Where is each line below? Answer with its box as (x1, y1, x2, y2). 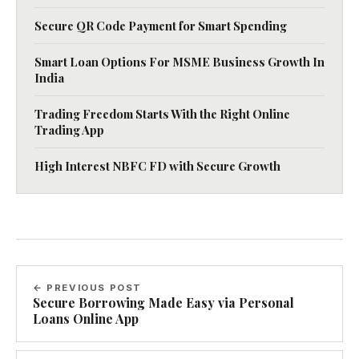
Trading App (34, 122, 104, 138)
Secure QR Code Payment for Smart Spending (34, 18, 287, 34)
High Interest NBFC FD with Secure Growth (34, 158, 280, 174)
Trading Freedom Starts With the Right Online (34, 106, 290, 122)
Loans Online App (33, 310, 139, 327)
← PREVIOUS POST (33, 282, 143, 293)
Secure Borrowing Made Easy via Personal (33, 294, 294, 311)
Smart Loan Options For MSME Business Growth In (34, 54, 325, 70)
